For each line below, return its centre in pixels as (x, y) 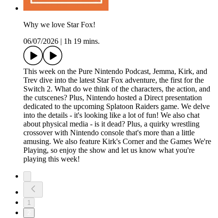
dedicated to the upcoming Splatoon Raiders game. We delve (117, 107)
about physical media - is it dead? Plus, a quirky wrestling (111, 124)
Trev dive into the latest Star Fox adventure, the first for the (114, 80)
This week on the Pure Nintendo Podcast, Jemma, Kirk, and (115, 72)
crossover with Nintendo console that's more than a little (109, 133)
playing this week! (52, 159)
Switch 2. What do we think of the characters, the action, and (117, 89)
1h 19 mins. (82, 41)
